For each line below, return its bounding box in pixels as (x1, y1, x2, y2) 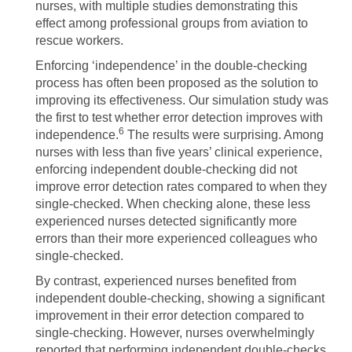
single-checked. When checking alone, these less (35, 197, 310, 211)
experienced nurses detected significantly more (35, 214, 297, 228)
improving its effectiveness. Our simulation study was (35, 93, 328, 107)
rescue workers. (35, 34, 123, 47)
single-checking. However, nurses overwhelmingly (35, 326, 314, 339)
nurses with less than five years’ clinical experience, (35, 145, 322, 159)
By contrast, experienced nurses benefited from (35, 274, 296, 288)
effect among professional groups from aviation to (35, 16, 308, 30)
